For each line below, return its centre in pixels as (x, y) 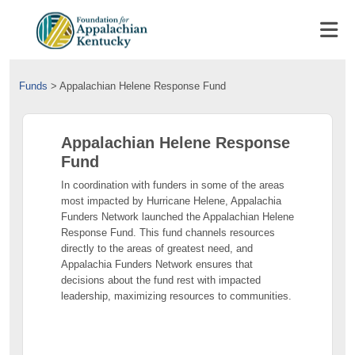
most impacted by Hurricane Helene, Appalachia (171, 201)
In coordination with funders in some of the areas (173, 185)
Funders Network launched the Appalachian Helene (177, 217)
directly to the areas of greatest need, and (157, 248)
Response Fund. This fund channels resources (168, 233)
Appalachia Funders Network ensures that (157, 264)
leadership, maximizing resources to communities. (176, 296)
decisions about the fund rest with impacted (161, 280)
